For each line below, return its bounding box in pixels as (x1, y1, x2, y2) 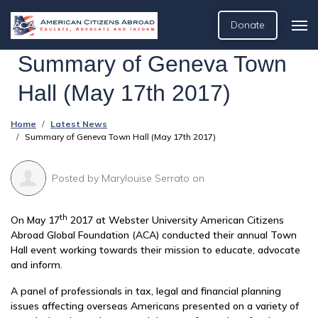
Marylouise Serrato (102, 171, 190, 185)
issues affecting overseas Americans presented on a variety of (11, 300, 299, 312)
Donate (231, 18, 265, 31)
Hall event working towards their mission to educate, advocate (11, 243, 300, 256)
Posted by (52, 171, 102, 185)
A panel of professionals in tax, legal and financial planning (11, 285, 281, 297)
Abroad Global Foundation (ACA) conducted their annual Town (11, 229, 297, 241)
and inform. (11, 258, 62, 271)
